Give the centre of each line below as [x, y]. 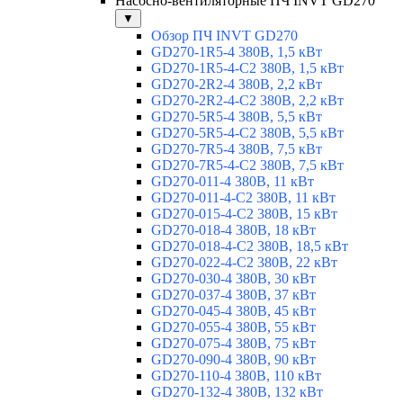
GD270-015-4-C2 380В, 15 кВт [244, 214]
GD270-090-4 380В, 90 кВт [233, 360]
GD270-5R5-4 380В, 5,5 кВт [237, 117]
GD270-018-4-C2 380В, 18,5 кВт [250, 246]
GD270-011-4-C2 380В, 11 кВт [243, 198]
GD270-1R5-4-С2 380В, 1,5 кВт [247, 68]
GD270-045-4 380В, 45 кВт [233, 311]
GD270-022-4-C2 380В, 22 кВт [244, 263]
